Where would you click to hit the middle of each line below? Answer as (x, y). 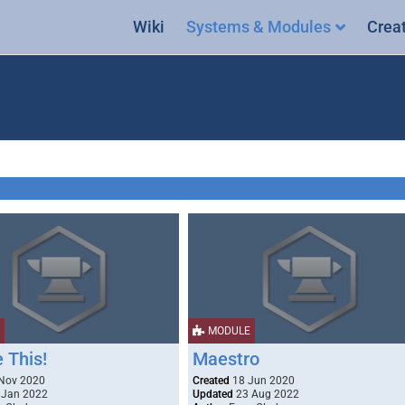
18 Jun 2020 (262, 381)
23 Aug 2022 (266, 394)
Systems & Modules (259, 27)
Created (211, 381)
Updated (212, 394)
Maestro (226, 359)
